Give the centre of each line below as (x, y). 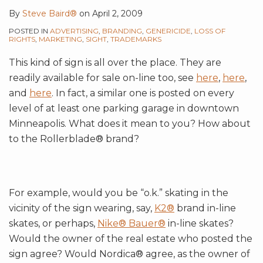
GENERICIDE (168, 31)
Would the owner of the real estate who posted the (131, 238)
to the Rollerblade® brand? (74, 139)
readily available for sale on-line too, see (102, 77)
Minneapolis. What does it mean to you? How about (130, 123)
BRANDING (122, 31)
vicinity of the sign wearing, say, (82, 208)
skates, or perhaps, (53, 223)
